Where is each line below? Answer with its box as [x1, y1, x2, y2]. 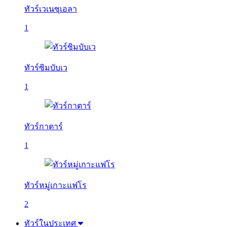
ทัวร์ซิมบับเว [24, 63, 67, 72]
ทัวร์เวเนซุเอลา [24, 5, 77, 13]
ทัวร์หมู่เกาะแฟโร [24, 181, 87, 190]
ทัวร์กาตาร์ [24, 122, 63, 131]
